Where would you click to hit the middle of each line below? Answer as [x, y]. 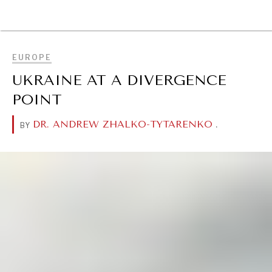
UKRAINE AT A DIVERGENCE [119, 80]
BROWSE [214, 15]
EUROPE [32, 57]
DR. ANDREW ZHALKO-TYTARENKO [123, 124]
